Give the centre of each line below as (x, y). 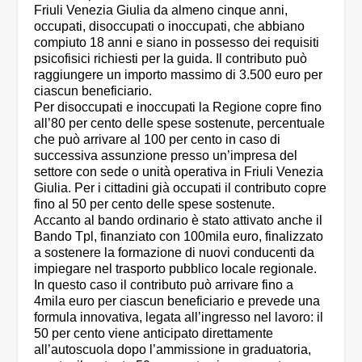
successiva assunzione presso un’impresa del (166, 156)
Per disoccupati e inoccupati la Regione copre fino (178, 107)
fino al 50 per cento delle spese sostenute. (155, 204)
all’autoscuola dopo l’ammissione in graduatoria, (173, 350)
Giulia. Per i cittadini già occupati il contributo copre (181, 188)
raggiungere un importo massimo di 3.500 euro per (179, 75)
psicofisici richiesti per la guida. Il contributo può (171, 59)
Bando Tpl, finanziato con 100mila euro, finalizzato (179, 237)
